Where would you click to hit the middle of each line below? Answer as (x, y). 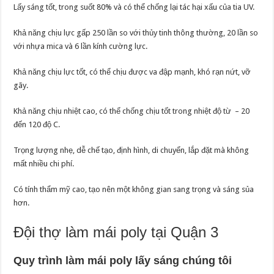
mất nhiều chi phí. (44, 164)
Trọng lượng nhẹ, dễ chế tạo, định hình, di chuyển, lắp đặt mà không (131, 150)
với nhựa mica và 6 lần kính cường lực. (81, 46)
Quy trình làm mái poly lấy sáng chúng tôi (123, 261)
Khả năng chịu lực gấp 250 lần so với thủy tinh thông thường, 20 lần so (136, 33)
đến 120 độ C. (37, 125)
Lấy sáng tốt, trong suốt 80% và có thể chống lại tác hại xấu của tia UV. (134, 7)
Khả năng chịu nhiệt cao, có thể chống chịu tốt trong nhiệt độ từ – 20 (132, 111)
